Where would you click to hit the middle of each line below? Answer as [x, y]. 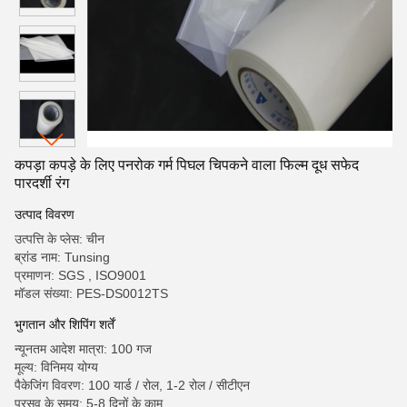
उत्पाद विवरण [45, 214]
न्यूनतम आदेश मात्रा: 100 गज [83, 349]
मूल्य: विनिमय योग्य [56, 367]
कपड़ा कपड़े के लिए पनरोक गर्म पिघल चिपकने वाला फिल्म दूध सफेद [187, 165]
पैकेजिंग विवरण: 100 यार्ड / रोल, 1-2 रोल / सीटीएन [132, 385]
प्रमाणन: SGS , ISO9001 [80, 275]
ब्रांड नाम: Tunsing [62, 257]
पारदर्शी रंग [42, 183]
